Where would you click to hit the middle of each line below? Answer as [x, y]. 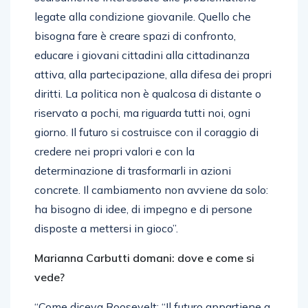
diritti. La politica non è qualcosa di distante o [148, 93]
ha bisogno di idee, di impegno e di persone [143, 209]
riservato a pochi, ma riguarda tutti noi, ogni [142, 112]
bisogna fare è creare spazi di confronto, [135, 35]
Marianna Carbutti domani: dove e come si [144, 257]
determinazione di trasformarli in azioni [133, 170]
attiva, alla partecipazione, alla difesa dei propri [153, 74]
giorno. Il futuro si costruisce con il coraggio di [146, 132]
